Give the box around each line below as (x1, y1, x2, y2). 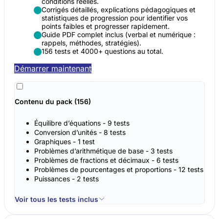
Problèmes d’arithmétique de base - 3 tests (34, 146, 173, 155)
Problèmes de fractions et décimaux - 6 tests (34, 155, 178, 164)
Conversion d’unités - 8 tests (34, 128, 126, 136)
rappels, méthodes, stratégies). (42, 38, 141, 47)
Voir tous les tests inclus (15, 195, 98, 203)
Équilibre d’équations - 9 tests (34, 118, 130, 127)
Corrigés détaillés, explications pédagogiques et (42, 5, 196, 14)
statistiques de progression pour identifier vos (42, 13, 188, 22)
